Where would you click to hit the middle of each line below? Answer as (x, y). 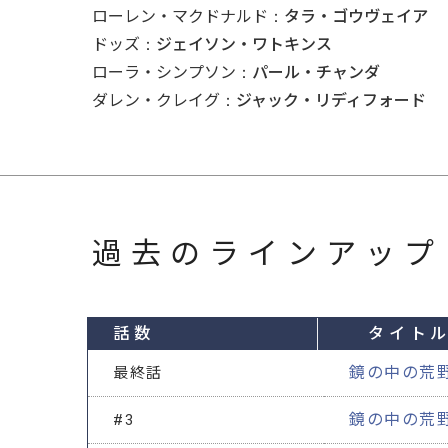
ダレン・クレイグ (156, 100)
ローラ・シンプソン (164, 72)
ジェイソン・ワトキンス (244, 44)
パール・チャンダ (316, 72)
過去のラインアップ (267, 253)
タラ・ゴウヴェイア (356, 16)
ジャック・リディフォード (331, 100)
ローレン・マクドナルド (180, 16)
